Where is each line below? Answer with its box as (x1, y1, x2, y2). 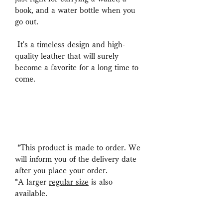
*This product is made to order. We (15, 144, 140, 152)
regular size (49, 178, 89, 186)
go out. (15, 18, 38, 26)
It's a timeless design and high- (15, 41, 125, 49)
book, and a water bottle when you (15, 6, 135, 14)
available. (15, 190, 47, 198)
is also (89, 178, 112, 186)
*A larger (15, 178, 49, 186)
